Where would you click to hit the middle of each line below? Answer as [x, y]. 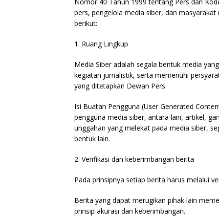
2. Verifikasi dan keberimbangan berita [134, 159]
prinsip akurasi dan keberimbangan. [130, 211]
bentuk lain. [92, 139]
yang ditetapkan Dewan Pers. [120, 86]
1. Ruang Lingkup [101, 44]
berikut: [86, 23]
